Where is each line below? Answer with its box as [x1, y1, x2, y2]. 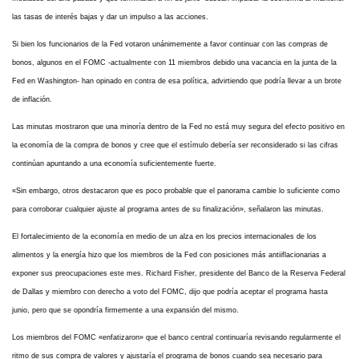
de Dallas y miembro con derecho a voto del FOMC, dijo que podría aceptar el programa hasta [12, 287, 328, 296]
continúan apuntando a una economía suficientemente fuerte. [12, 159, 216, 167]
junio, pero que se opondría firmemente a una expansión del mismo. [12, 305, 239, 314]
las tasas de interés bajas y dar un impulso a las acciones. [12, 12, 208, 21]
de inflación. [12, 95, 52, 103]
